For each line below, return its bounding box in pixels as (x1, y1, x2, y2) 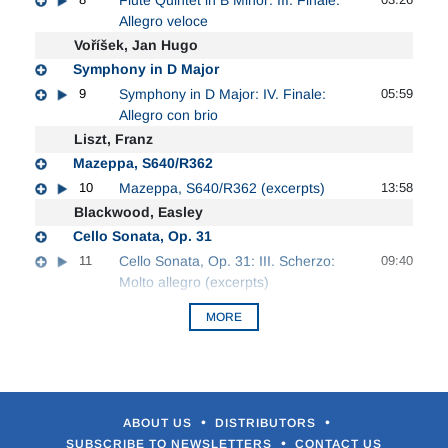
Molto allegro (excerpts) (119, 273, 269, 290)
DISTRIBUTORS (215, 415, 320, 430)
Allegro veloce (119, 12, 208, 29)
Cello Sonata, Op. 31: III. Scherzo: (119, 252, 335, 269)
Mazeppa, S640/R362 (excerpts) (119, 179, 325, 196)
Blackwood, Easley (74, 203, 203, 220)
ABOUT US (123, 415, 196, 430)
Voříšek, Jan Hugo (74, 36, 198, 53)
